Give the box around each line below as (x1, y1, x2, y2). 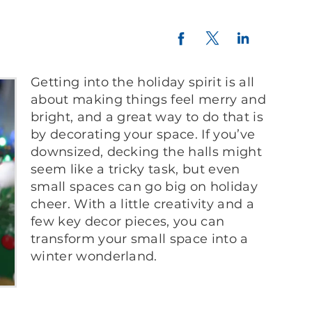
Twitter (222, 27, 267, 42)
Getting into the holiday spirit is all (31, 75, 255, 90)
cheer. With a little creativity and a (31, 196, 254, 212)
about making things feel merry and (31, 92, 266, 107)
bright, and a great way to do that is (31, 109, 263, 125)
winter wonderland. (31, 249, 162, 264)
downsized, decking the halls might (31, 144, 262, 159)
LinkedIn (253, 27, 311, 42)
